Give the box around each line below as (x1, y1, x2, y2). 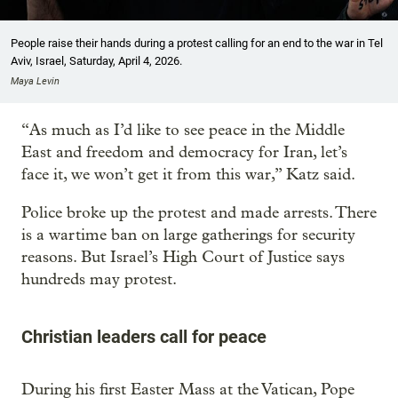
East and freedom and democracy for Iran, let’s (21, 142, 347, 162)
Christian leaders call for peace (21, 325, 267, 347)
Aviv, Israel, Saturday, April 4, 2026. (11, 53, 182, 68)
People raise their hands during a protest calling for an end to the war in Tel (11, 36, 383, 50)
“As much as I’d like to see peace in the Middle (21, 120, 345, 139)
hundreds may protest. (21, 269, 177, 289)
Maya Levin (11, 75, 60, 87)
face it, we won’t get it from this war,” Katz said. (21, 164, 355, 184)
